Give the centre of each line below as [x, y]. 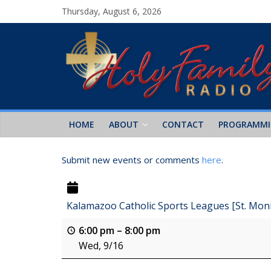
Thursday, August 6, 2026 [112, 11]
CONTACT [183, 124]
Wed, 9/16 [101, 246]
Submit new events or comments [132, 159]
